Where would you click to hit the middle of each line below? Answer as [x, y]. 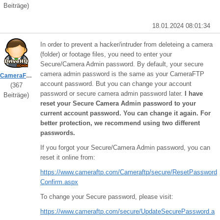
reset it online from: [68, 157]
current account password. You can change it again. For [125, 113]
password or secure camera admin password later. [112, 94]
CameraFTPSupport [29, 76]
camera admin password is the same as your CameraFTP [122, 74]
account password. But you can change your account [116, 84]
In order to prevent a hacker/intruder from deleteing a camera [126, 44]
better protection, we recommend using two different [120, 123]
